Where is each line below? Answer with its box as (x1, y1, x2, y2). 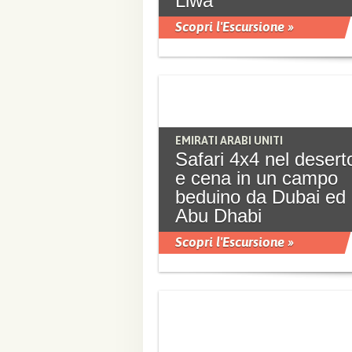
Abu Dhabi (175, 205, 262, 226)
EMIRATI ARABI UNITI (175, 134, 283, 147)
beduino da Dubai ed (175, 186, 346, 207)
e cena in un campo (175, 167, 338, 189)
